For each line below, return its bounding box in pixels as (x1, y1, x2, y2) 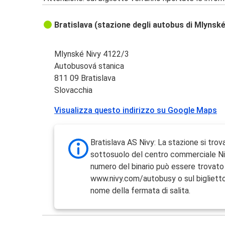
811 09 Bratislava (54, 73, 116, 83)
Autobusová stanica (54, 61, 125, 71)
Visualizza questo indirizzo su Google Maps (54, 105, 217, 116)
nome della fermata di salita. (90, 186, 191, 196)
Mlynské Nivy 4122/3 (54, 49, 130, 59)
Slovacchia (54, 85, 93, 95)
